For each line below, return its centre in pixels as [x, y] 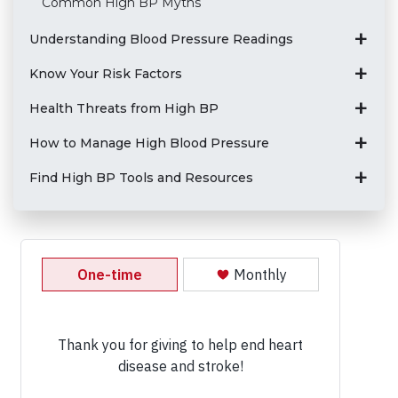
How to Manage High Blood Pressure [149, 143]
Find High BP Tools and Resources [141, 177]
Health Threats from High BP [123, 108]
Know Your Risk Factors [105, 73]
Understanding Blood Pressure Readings [161, 39]
